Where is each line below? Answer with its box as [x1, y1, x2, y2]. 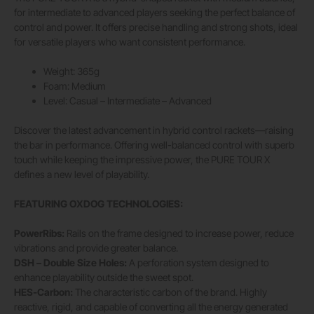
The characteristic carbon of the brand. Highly [73, 286, 267, 299]
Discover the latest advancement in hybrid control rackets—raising [14, 124, 294, 137]
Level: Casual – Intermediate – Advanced [43, 95, 212, 107]
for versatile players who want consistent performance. [14, 36, 245, 48]
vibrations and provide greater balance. [14, 242, 178, 254]
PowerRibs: [14, 227, 64, 240]
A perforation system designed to [127, 257, 269, 269]
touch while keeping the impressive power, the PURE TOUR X [14, 153, 270, 166]
